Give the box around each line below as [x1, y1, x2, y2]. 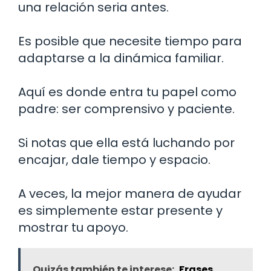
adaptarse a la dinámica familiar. [18, 49, 224, 67]
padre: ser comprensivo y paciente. [18, 100, 235, 117]
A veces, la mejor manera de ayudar [18, 184, 241, 202]
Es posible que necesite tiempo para [18, 32, 242, 50]
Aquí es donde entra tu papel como [18, 83, 237, 100]
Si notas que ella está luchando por [18, 134, 235, 151]
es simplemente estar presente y [18, 201, 223, 219]
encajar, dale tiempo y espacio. [18, 151, 211, 168]
